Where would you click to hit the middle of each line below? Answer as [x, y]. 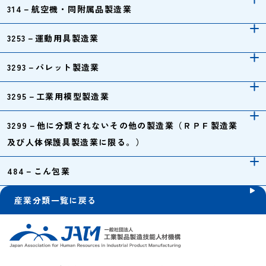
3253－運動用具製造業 [53, 38]
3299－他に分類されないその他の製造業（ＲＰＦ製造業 [123, 125]
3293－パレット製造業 [53, 67]
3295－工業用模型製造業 [58, 96]
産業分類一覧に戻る [56, 200]
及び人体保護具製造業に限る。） [76, 142]
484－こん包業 [39, 171]
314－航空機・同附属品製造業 [69, 9]
